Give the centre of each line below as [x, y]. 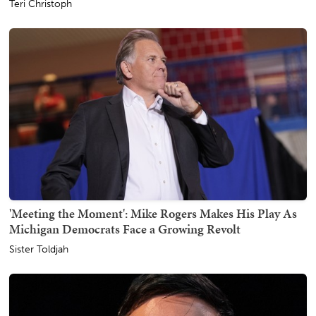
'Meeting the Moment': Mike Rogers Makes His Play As [153, 214]
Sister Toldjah [39, 250]
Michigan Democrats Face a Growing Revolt [125, 229]
